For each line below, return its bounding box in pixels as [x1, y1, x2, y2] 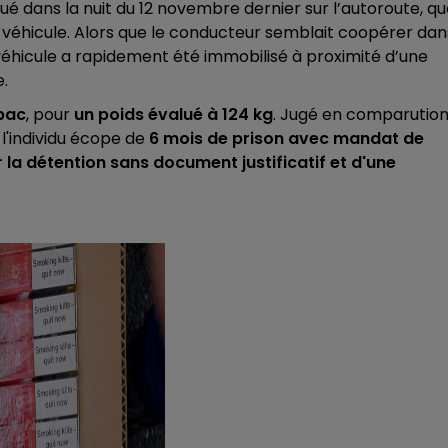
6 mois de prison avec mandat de [145, 126, 424, 150]
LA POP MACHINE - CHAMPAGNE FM [133, 408, 443, 436]
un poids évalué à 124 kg [74, 102, 273, 126]
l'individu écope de [2, 126, 145, 150]
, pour [26, 102, 74, 126]
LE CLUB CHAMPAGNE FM [96, 41, 327, 69]
